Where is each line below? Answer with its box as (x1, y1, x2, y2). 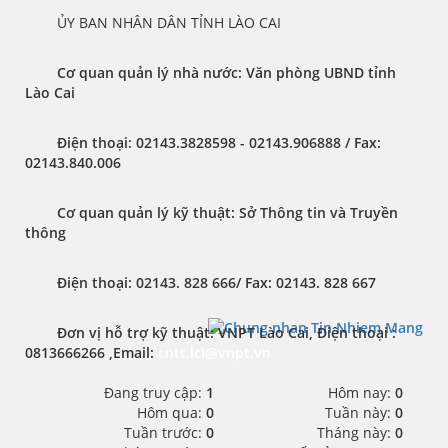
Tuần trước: (124, 423, 206, 442)
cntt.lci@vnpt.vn (158, 343, 271, 362)
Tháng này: (317, 423, 395, 442)
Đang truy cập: (104, 383, 206, 402)
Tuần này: (325, 403, 395, 422)
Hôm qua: (137, 403, 206, 422)
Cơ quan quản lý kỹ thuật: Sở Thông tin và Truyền (57, 203, 398, 222)
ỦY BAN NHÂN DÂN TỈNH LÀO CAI (57, 13, 281, 32)
